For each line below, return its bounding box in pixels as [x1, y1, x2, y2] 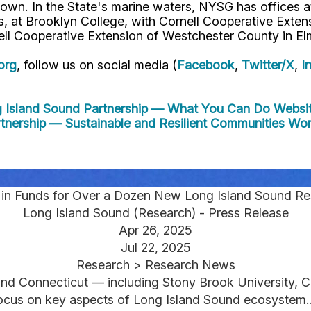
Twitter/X [242, 58, 294, 73]
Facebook [177, 58, 235, 73]
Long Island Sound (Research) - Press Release [22, 205, 289, 221]
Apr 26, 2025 [119, 223, 192, 238]
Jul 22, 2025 [120, 240, 191, 255]
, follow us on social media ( [17, 58, 177, 73]
